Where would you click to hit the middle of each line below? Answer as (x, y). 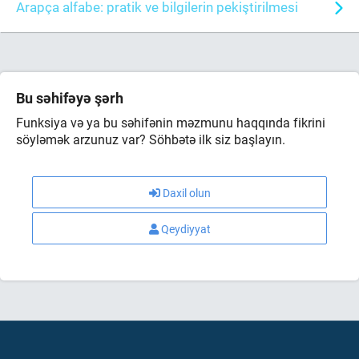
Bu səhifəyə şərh (70, 98)
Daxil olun (186, 193)
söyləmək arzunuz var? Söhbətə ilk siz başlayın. (151, 139)
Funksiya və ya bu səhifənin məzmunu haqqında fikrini (171, 123)
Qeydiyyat (186, 229)
